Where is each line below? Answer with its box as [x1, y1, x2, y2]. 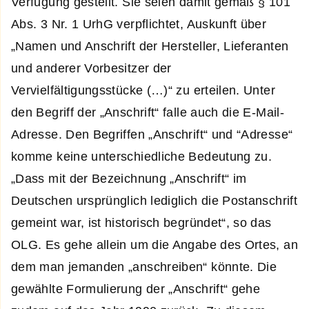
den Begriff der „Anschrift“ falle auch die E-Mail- [11, 105, 284, 119]
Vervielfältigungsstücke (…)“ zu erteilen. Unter [11, 83, 275, 97]
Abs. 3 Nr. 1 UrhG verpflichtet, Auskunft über [11, 17, 267, 31]
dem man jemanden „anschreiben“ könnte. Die [11, 259, 277, 274]
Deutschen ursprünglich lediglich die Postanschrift [11, 193, 297, 208]
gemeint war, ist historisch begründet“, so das [11, 215, 272, 230]
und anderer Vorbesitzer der [11, 61, 172, 75]
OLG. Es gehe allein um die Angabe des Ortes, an [11, 237, 298, 252]
